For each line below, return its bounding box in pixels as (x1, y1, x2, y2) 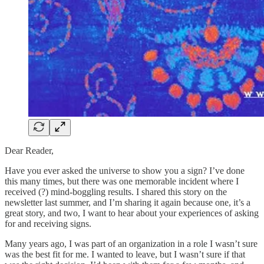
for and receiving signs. (5, 218, 91, 229)
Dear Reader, (5, 145, 54, 156)
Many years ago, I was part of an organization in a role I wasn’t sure (5, 238, 258, 249)
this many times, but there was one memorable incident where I (5, 176, 239, 186)
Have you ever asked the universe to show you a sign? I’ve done (5, 165, 245, 176)
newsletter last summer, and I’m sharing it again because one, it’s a (5, 197, 250, 207)
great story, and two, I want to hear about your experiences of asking (5, 207, 259, 218)
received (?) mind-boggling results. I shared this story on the (5, 186, 227, 197)
